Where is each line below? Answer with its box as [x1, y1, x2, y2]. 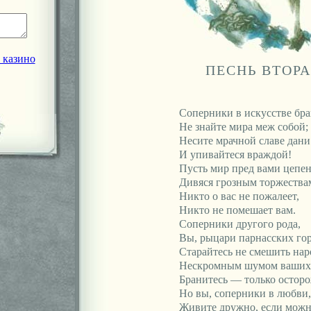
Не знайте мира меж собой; [178, 121, 308, 133]
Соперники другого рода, [178, 218, 301, 230]
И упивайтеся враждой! [178, 149, 292, 160]
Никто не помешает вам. [178, 204, 296, 216]
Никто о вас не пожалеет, [178, 190, 299, 202]
